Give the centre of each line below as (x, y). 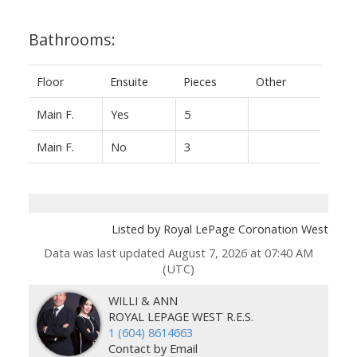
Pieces (200, 81)
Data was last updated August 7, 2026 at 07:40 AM (178, 252)
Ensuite (129, 81)
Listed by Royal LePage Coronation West (220, 228)
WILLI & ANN (143, 300)
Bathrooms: (72, 39)
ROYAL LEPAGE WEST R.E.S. (180, 316)
